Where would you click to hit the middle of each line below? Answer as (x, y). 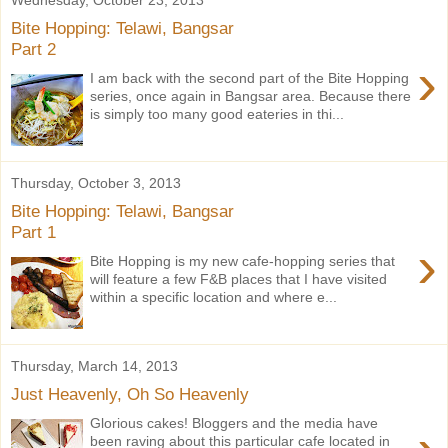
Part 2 (33, 49)
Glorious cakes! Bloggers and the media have (234, 422)
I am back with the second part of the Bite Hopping (250, 77)
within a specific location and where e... (214, 296)
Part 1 (33, 232)
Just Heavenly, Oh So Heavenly (130, 394)
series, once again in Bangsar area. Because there (251, 95)
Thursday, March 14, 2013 (94, 365)
